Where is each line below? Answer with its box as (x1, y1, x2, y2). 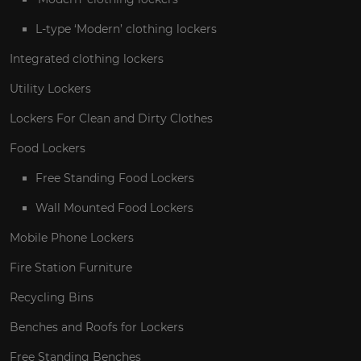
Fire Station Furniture (10, 260, 132, 276)
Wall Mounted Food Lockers (35, 201, 193, 216)
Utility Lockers (10, 81, 91, 97)
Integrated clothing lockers (10, 52, 164, 67)
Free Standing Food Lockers (35, 171, 194, 186)
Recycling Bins (10, 290, 93, 305)
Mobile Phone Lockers (10, 230, 134, 246)
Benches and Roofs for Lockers (10, 320, 184, 335)
